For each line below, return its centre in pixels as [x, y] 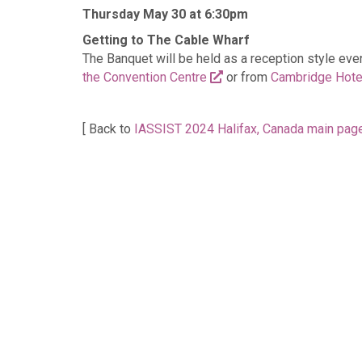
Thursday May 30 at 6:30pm [165, 14]
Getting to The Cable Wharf [166, 40]
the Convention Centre [146, 77]
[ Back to [108, 129]
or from [247, 77]
